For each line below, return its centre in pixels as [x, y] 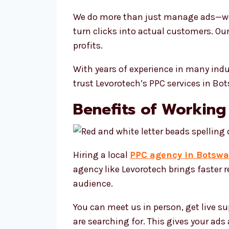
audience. [93, 184]
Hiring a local [101, 155]
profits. [88, 45]
